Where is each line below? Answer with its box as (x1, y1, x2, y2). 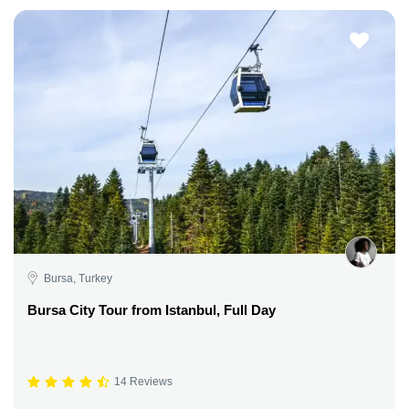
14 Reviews (114, 375, 173, 389)
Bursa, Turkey (44, 271, 112, 285)
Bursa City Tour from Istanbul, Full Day (27, 301, 276, 318)
